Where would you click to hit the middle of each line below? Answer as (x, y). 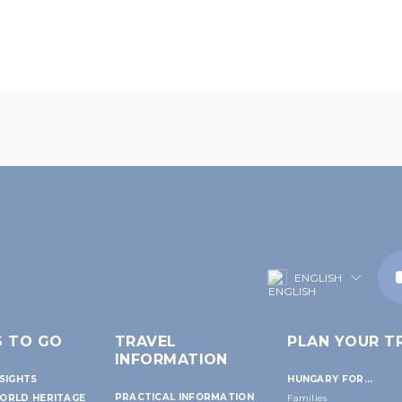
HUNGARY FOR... (330, 379)
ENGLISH (318, 277)
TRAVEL (145, 341)
